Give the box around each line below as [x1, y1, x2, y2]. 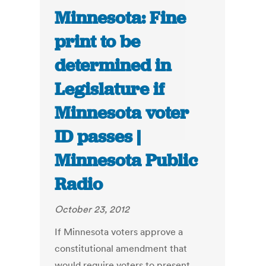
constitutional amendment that [55, 242, 188, 255]
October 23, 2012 [55, 203, 130, 216]
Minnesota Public [55, 149, 198, 172]
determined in [55, 54, 172, 77]
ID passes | [55, 125, 141, 148]
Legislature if [55, 78, 165, 101]
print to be [55, 30, 141, 53]
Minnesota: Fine [55, 7, 186, 30]
